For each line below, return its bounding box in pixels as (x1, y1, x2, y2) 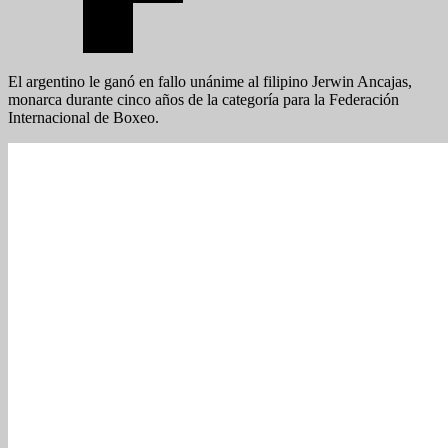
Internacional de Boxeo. (8, 108, 159, 126)
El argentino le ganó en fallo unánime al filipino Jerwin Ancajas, (8, 72, 412, 90)
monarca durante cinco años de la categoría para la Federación (8, 90, 399, 108)
